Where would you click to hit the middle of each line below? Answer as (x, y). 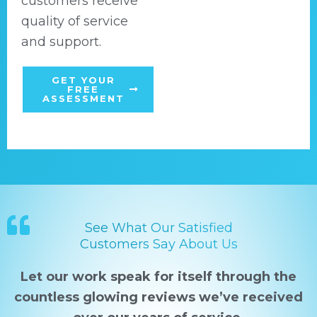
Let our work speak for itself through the (158, 277)
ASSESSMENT (83, 98)
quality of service (75, 21)
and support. (61, 42)
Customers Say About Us (158, 244)
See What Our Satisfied (158, 228)
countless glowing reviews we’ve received (158, 297)
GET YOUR (83, 80)
